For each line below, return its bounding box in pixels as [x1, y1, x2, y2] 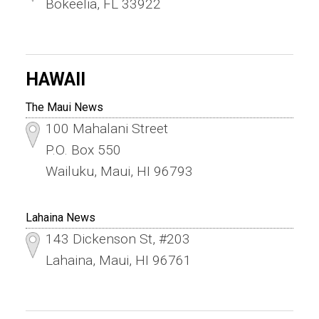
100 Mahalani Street [45, 120, 168, 137]
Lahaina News [25, 211, 95, 225]
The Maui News [25, 100, 103, 115]
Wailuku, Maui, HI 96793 [45, 163, 193, 180]
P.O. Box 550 [45, 142, 121, 159]
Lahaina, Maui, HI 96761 [45, 252, 192, 269]
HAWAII [25, 69, 85, 90]
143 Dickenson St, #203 [45, 231, 190, 248]
